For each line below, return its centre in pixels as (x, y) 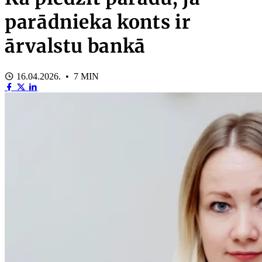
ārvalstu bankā (75, 46)
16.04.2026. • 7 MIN (56, 76)
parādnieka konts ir (98, 23)
